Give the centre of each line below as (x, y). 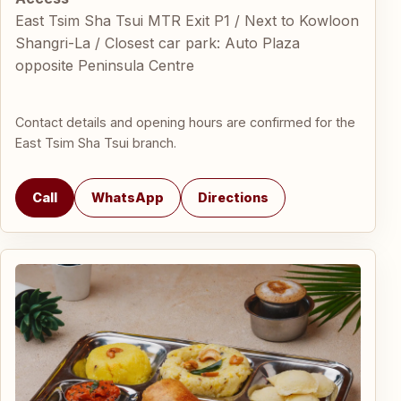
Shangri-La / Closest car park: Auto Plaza (158, 43)
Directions (233, 198)
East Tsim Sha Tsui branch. (96, 142)
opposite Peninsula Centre (105, 66)
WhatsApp (128, 198)
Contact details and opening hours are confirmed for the (185, 122)
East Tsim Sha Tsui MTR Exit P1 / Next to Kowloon (187, 21)
